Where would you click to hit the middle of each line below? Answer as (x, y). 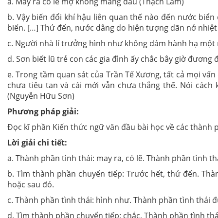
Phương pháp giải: (43, 112)
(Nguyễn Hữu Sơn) (41, 96)
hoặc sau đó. (31, 185)
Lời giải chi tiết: (37, 143)
